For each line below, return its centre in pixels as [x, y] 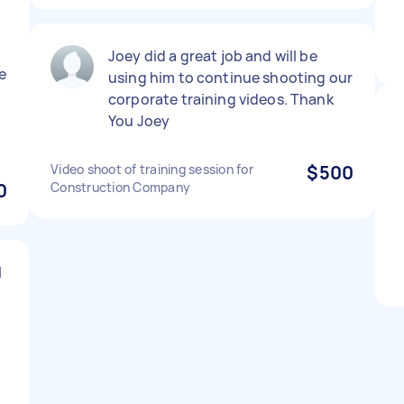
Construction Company [120, 187]
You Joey [139, 121]
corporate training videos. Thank [221, 99]
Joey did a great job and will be [213, 56]
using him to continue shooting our [231, 78]
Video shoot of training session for [152, 169]
